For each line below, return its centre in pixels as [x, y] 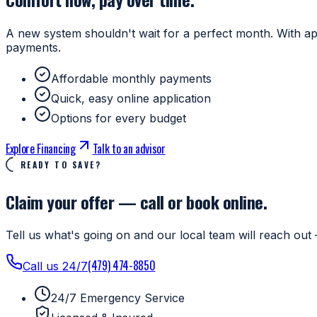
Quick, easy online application [131, 98]
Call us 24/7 [55, 266]
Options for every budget [119, 118]
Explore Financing [41, 148]
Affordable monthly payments [131, 78]
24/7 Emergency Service [118, 298]
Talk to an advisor [129, 148]
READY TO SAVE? [61, 164]
